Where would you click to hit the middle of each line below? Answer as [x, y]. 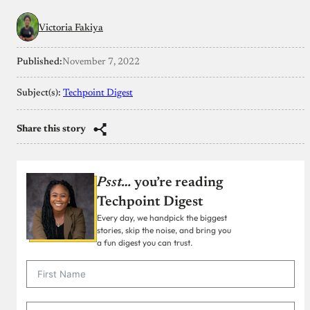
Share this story [51, 129]
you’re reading [177, 182]
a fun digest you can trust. [145, 242]
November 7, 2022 [101, 62]
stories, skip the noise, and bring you [164, 230]
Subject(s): [40, 93]
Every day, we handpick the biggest [162, 217]
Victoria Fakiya [71, 28]
